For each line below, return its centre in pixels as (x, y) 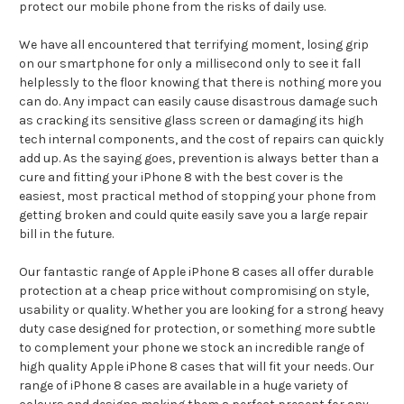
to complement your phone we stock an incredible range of (192, 347)
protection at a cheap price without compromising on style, (194, 290)
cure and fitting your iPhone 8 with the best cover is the (181, 177)
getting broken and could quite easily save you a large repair (193, 215)
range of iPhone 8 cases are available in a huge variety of (184, 385)
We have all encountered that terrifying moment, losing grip (194, 44)
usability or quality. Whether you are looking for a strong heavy (202, 309)
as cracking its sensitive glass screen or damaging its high (191, 120)
